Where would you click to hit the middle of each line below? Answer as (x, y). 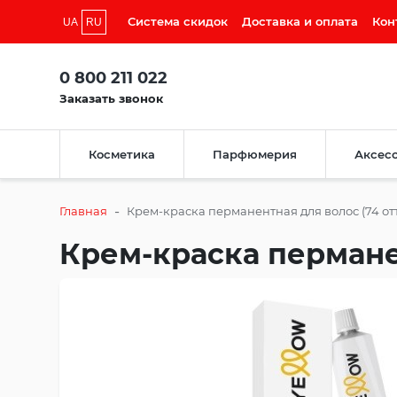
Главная (83, 211)
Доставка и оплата (300, 21)
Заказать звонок (111, 98)
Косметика (122, 155)
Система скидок (178, 21)
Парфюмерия (255, 155)
